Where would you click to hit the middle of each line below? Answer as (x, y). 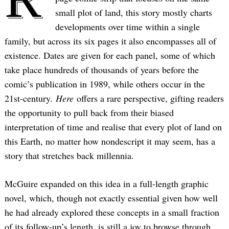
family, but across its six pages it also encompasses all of (110, 41)
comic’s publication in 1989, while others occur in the (105, 84)
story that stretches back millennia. (69, 155)
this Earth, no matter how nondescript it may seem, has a (110, 141)
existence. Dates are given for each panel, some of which (110, 55)
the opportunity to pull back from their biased (89, 112)
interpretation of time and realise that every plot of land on (113, 127)
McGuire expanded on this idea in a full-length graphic (107, 183)
